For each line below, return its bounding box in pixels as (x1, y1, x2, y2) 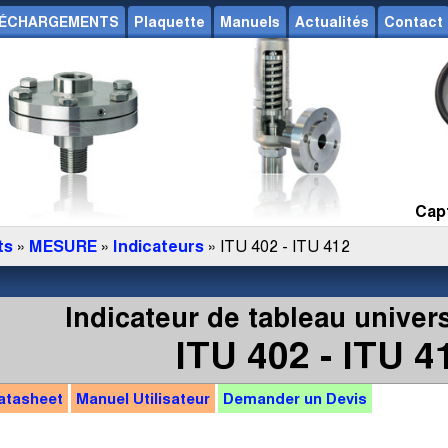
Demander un (222, 390, 322, 408)
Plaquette (134, 14, 205, 30)
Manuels (220, 14, 280, 30)
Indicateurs (113, 238, 204, 256)
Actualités (295, 14, 369, 30)
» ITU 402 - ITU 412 (204, 238, 350, 256)
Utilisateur (132, 390, 210, 408)
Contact (384, 14, 443, 30)
